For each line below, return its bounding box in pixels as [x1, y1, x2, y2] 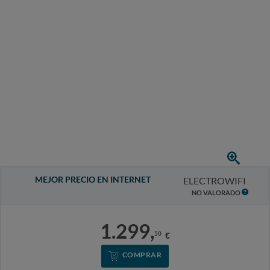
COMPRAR [122, 250, 162, 259]
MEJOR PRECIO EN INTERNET [34, 174, 151, 184]
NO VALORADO [191, 189, 242, 196]
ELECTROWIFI [183, 175, 246, 186]
